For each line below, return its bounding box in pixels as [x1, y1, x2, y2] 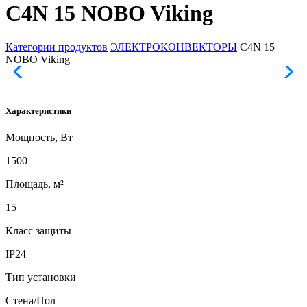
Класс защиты [5, 225, 71, 237]
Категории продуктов [5, 40, 108, 53]
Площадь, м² [5, 178, 64, 191]
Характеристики [5, 106, 71, 116]
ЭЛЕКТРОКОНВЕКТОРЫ [110, 40, 237, 53]
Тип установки [5, 271, 76, 284]
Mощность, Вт [5, 132, 73, 144]
